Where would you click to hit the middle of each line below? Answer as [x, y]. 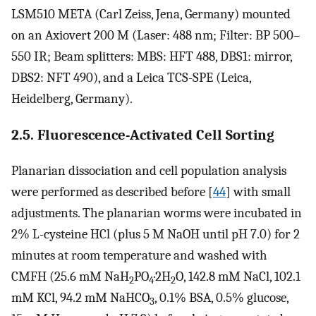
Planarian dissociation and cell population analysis [149, 171]
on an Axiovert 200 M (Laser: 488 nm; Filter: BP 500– [156, 35]
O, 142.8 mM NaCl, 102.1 [239, 277]
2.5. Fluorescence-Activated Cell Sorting [143, 135]
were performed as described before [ [112, 192]
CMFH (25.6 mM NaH [70, 277]
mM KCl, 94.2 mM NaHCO [80, 298]
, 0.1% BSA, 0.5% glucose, [221, 298]
